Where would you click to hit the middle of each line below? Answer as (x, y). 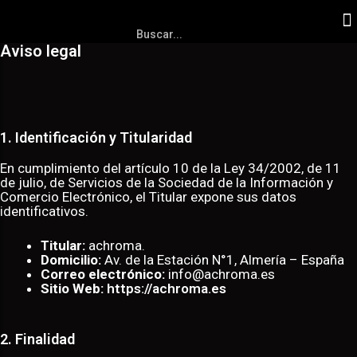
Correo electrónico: (103, 275)
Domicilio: (73, 260)
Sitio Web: (72, 289)
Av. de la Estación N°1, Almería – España (224, 260)
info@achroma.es (220, 275)
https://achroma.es (167, 289)
